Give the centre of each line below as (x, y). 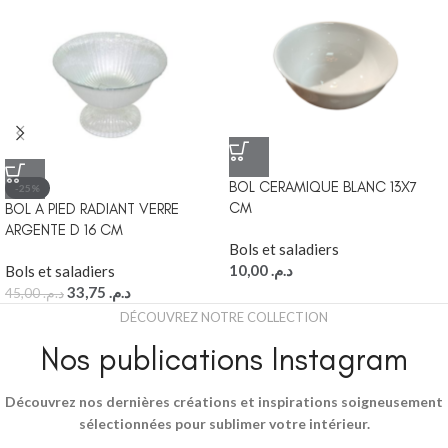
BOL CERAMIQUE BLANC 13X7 (323, 187)
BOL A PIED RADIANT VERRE (92, 209)
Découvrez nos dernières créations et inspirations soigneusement (224, 402)
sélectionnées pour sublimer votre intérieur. (224, 424)
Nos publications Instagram (224, 359)
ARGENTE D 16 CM (64, 230)
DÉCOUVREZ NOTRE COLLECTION (224, 317)
